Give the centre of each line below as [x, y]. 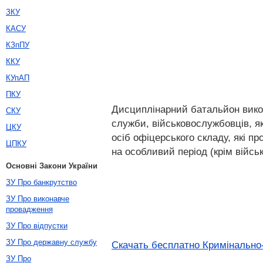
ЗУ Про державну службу [51, 242]
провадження [29, 209]
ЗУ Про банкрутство [41, 182]
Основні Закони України [52, 166]
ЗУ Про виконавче [38, 199]
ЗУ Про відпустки [37, 226]
